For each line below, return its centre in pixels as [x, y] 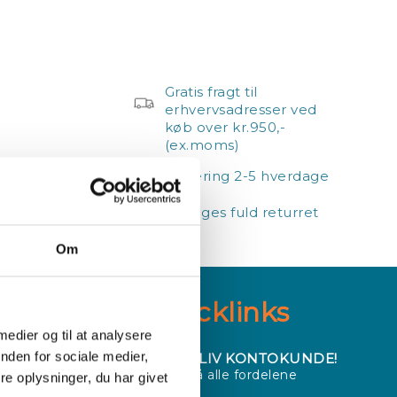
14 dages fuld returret [241, 212]
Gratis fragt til [211, 92]
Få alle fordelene [242, 375]
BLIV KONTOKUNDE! [262, 358]
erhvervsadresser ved [241, 109]
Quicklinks [218, 312]
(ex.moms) [202, 145]
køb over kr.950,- [225, 127]
